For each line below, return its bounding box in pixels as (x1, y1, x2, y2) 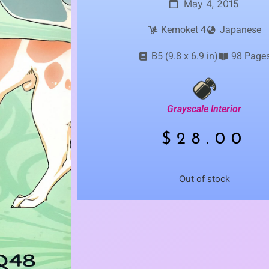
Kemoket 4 (161, 24, 207, 35)
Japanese (219, 24, 261, 35)
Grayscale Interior (167, 103, 242, 115)
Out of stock (178, 173, 230, 184)
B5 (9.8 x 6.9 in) (151, 50, 218, 62)
